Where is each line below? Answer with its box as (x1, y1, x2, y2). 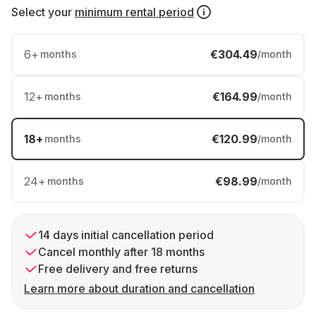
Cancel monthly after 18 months (38, 245, 205, 259)
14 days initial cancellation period (38, 228, 214, 242)
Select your (11, 5, 72, 19)
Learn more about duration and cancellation (24, 281, 255, 296)
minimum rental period (75, 5, 194, 19)
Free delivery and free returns (38, 262, 197, 276)
